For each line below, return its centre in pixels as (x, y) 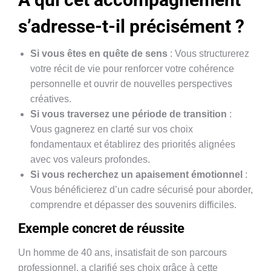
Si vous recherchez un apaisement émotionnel (136, 175)
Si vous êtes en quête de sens (99, 54)
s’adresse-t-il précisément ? (131, 26)
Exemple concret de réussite (101, 228)
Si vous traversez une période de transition (129, 114)
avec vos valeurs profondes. (90, 159)
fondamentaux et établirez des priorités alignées (133, 144)
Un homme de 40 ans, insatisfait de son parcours (122, 253)
